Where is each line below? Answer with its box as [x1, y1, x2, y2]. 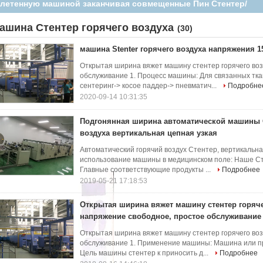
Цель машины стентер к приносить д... [80, 249, 210, 257]
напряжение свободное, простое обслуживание [80, 212, 261, 221]
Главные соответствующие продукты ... [80, 166, 213, 174]
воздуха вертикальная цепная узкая [80, 129, 217, 137]
